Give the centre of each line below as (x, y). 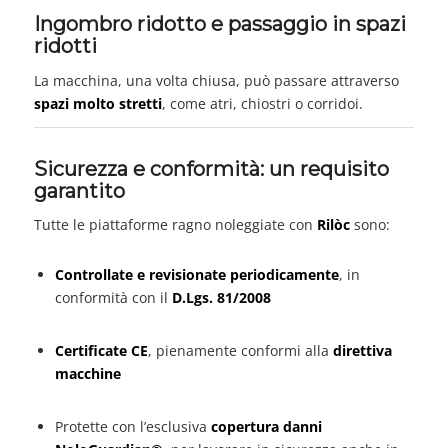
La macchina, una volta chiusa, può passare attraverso (216, 80)
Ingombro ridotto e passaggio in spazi (219, 23)
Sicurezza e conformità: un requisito (211, 168)
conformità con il (113, 298)
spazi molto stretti (97, 103)
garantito (79, 190)
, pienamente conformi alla (240, 351)
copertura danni (266, 426)
